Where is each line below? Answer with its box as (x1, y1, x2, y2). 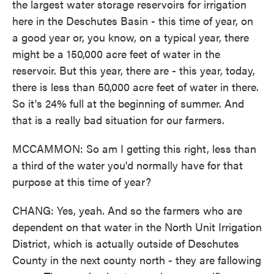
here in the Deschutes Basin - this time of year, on (12, 13, 253, 28)
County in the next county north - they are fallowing (12, 252, 261, 267)
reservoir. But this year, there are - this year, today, (12, 62, 255, 78)
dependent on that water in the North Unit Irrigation (12, 219, 262, 234)
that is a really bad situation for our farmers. (12, 112, 224, 127)
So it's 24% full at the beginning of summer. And (12, 95, 244, 111)
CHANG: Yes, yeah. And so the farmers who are (12, 202, 242, 218)
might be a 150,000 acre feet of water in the (12, 46, 220, 61)
